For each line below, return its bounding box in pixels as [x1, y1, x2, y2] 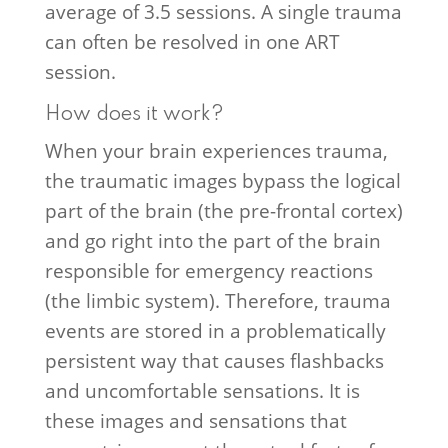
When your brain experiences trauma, [44, 137, 388, 165]
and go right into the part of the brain [44, 227, 381, 255]
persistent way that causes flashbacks [44, 347, 384, 375]
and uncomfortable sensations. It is [44, 377, 360, 405]
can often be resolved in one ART [44, 28, 340, 56]
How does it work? [44, 105, 224, 126]
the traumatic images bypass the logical [44, 167, 401, 195]
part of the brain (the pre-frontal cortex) [44, 197, 403, 225]
